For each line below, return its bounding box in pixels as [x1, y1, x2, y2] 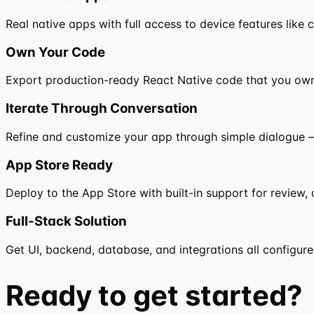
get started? [133, 278, 303, 313]
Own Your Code [6, 43, 105, 60]
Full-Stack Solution [6, 213, 127, 229]
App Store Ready [6, 156, 113, 173]
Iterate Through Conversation [6, 100, 198, 117]
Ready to [6, 278, 133, 313]
